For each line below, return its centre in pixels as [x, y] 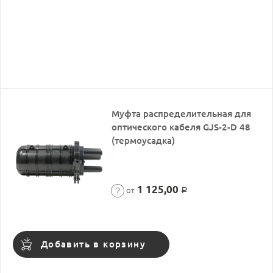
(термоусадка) [144, 140]
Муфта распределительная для [182, 114]
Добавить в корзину [93, 244]
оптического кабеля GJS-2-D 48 [181, 127]
